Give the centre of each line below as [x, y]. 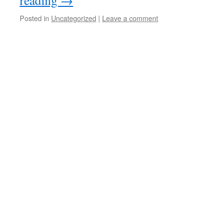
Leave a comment [130, 18]
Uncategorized [74, 18]
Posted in [34, 18]
